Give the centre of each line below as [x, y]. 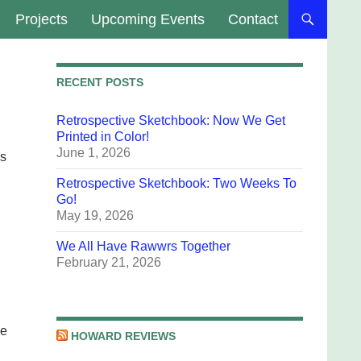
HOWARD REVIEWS [123, 336]
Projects [41, 19]
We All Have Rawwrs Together [143, 246]
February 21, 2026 [109, 262]
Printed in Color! [103, 137]
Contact [253, 19]
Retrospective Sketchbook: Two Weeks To [176, 183]
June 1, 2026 [93, 153]
